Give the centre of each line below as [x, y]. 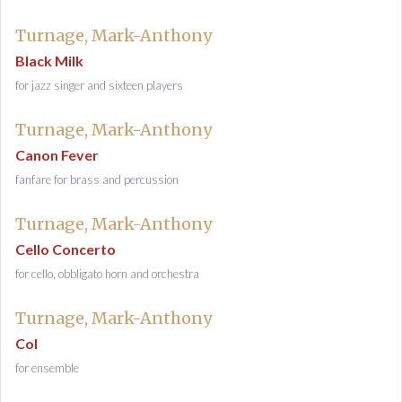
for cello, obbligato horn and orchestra [107, 274]
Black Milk [49, 61]
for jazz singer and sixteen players [99, 85]
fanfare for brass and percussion [97, 179]
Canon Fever [57, 155]
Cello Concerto [66, 249]
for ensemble [47, 368]
